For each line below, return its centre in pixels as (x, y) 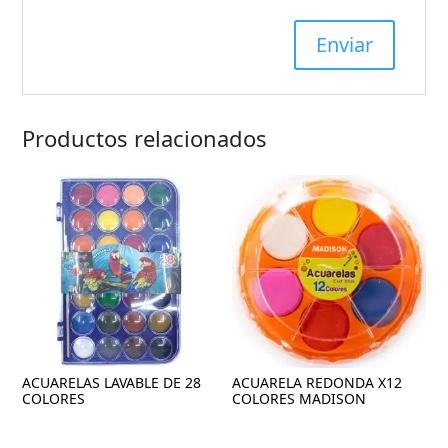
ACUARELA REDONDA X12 (317, 383)
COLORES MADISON (299, 399)
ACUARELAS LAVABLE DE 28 (112, 383)
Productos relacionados (145, 137)
